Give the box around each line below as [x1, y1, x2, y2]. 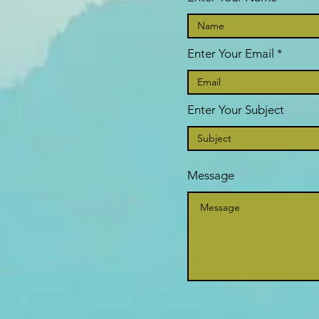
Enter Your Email [187, 46, 274, 61]
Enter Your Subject [187, 103, 284, 117]
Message [187, 168, 234, 182]
